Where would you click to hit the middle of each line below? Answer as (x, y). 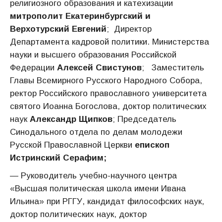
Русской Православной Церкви (72, 145)
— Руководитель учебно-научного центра (93, 176)
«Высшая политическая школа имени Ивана (98, 189)
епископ (152, 145)
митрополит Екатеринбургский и (80, 16)
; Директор (129, 29)
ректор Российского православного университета (108, 93)
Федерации (33, 68)
